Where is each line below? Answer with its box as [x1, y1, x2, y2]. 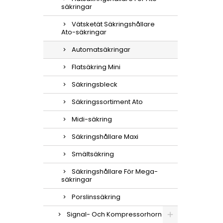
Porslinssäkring [72, 192, 120, 202]
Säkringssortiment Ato [72, 97, 143, 107]
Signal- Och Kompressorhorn [67, 210, 162, 219]
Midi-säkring [72, 114, 112, 124]
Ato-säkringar [61, 27, 107, 37]
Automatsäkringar [72, 45, 130, 54]
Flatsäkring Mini [72, 62, 120, 72]
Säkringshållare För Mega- [72, 167, 158, 176]
